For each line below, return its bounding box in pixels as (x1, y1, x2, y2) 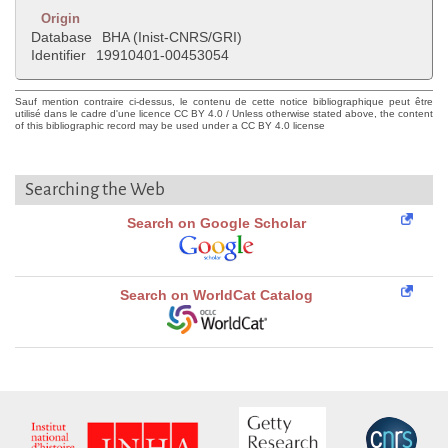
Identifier (31, 47, 86, 64)
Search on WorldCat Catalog (120, 287, 313, 304)
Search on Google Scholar (127, 215, 306, 232)
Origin (41, 11, 80, 27)
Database (31, 29, 92, 46)
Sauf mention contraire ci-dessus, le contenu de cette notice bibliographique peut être (15, 96, 433, 108)
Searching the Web (25, 180, 165, 200)
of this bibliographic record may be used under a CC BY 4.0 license (15, 120, 325, 132)
